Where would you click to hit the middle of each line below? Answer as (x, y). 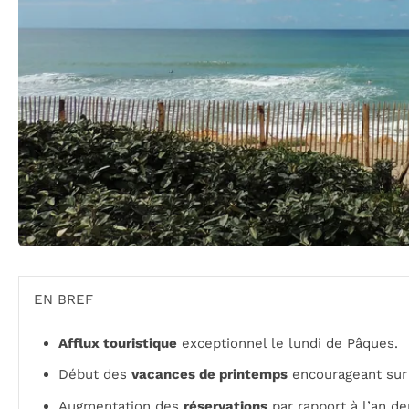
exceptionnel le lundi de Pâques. (288, 343)
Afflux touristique (118, 343)
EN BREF (63, 299)
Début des (95, 375)
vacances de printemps (210, 375)
